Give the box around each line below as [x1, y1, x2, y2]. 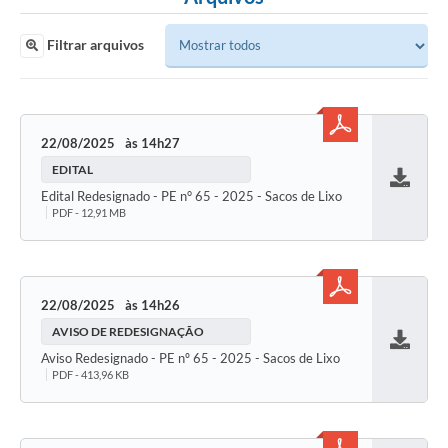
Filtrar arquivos [44, 36, 144, 54]
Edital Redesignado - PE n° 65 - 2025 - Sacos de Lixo [41, 188, 342, 205]
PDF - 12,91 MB [52, 206, 126, 220]
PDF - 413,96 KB [52, 368, 129, 382]
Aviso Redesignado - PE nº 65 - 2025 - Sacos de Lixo [41, 350, 340, 367]
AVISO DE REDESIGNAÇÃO [52, 324, 204, 340]
